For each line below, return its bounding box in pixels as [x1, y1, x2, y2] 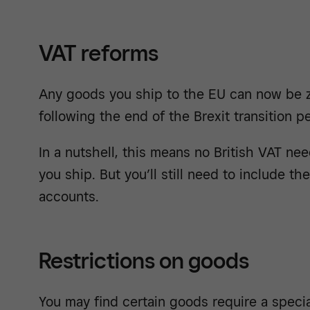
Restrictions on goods [39, 246, 249, 273]
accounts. [39, 188, 99, 205]
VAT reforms [39, 39, 158, 66]
